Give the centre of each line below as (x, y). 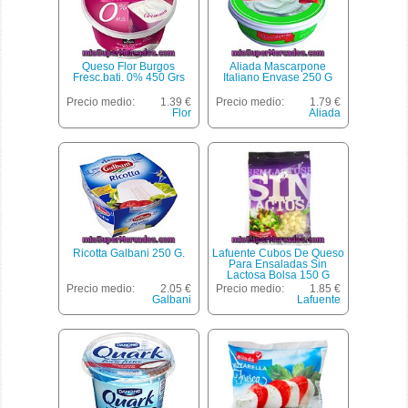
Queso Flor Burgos (129, 66)
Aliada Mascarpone (278, 66)
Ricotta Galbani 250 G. (128, 253)
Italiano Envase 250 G (278, 77)
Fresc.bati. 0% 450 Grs (128, 77)
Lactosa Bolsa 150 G (278, 275)
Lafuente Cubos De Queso (278, 253)
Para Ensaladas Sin (278, 264)
